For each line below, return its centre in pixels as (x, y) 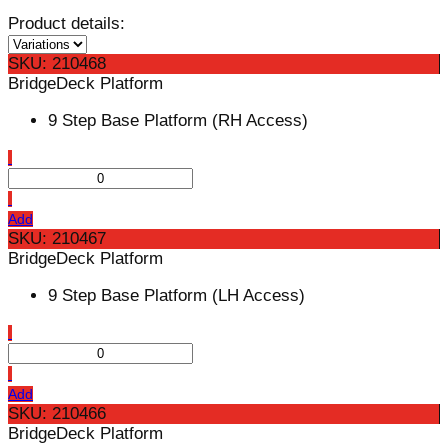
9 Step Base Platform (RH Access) (178, 120)
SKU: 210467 (57, 238)
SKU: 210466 (57, 413)
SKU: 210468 (57, 63)
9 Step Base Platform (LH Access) (176, 295)
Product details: (66, 23)
